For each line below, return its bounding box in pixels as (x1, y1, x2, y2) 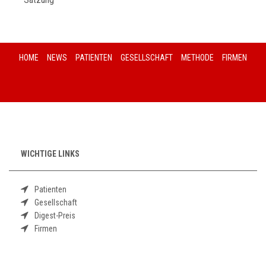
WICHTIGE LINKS (21, 149, 80, 159)
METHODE (181, 53, 214, 62)
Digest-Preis (34, 211, 75, 220)
